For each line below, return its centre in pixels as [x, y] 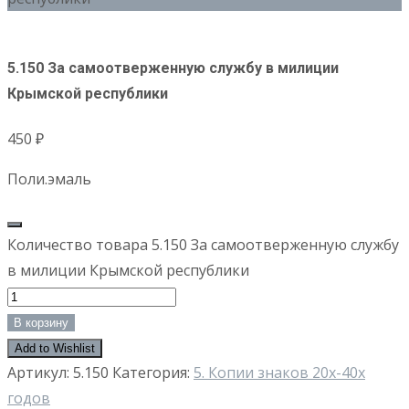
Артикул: [40, 373]
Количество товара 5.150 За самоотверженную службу [203, 245]
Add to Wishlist [55, 349]
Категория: [153, 373]
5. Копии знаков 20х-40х [279, 373]
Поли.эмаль [49, 179]
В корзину [41, 323]
